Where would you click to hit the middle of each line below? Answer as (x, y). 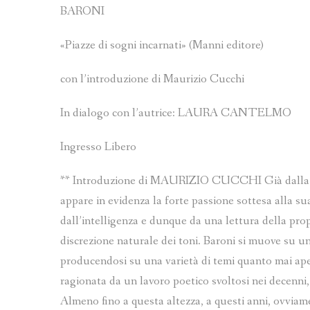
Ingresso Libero (98, 147)
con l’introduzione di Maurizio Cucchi (152, 80)
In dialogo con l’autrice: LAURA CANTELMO (176, 113)
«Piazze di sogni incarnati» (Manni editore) (162, 46)
